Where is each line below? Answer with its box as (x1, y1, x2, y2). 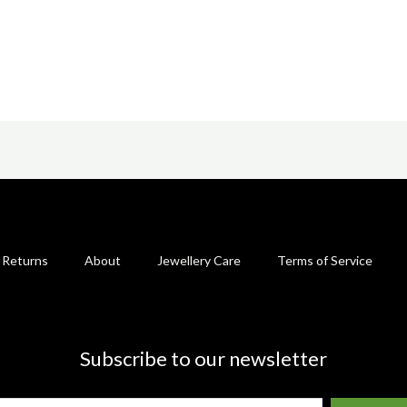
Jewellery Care (157, 253, 241, 269)
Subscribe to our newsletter (80, 345, 327, 371)
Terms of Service (277, 253, 372, 269)
